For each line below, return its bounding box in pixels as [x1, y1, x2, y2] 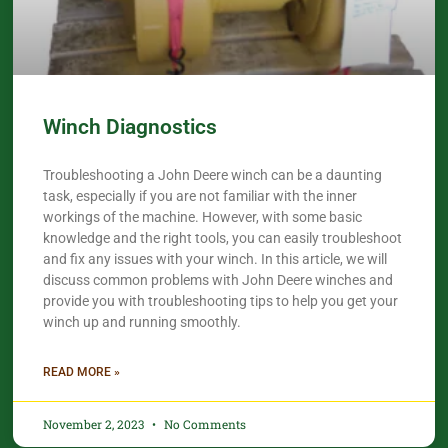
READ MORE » [43, 365, 121, 380]
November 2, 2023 [43, 416, 148, 433]
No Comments [161, 416, 247, 433]
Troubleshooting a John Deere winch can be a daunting [43, 167, 383, 184]
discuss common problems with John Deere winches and [43, 272, 394, 289]
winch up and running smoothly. [43, 314, 242, 331]
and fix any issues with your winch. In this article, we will [43, 251, 388, 268]
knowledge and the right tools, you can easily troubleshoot [43, 230, 403, 247]
